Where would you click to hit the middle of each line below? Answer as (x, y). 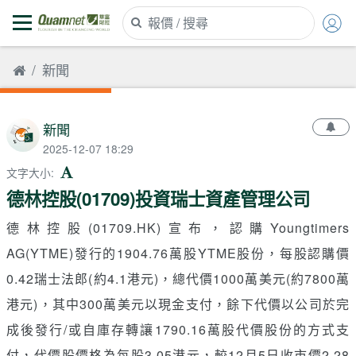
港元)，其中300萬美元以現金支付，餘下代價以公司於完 (178, 304)
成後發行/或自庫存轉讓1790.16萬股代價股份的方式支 (178, 329)
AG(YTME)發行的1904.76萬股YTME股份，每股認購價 (178, 253)
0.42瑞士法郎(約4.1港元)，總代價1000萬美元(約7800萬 (178, 278)
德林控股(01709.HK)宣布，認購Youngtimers (178, 227)
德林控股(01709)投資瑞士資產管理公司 (158, 198)
